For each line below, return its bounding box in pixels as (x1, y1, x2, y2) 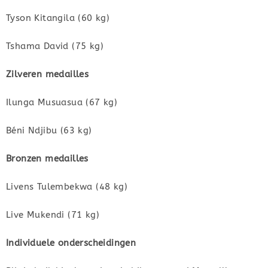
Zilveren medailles (6, 69, 89, 80)
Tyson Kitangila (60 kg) (6, 13, 110, 24)
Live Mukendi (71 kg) (6, 209, 99, 221)
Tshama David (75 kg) (6, 41, 103, 52)
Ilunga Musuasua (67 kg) (6, 97, 118, 108)
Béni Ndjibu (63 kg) (6, 125, 92, 136)
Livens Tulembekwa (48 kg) (6, 181, 127, 193)
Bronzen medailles (6, 153, 89, 165)
